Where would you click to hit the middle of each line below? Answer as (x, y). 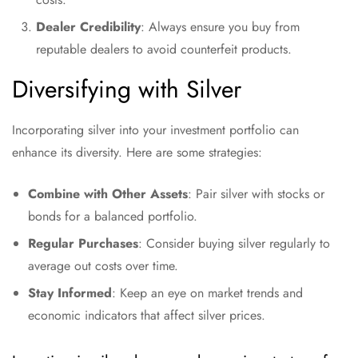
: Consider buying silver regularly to (234, 243)
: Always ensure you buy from (220, 27)
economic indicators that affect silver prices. (147, 315)
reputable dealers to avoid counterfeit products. (164, 49)
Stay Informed (70, 293)
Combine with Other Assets (108, 194)
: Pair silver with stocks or (256, 194)
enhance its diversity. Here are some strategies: (137, 152)
